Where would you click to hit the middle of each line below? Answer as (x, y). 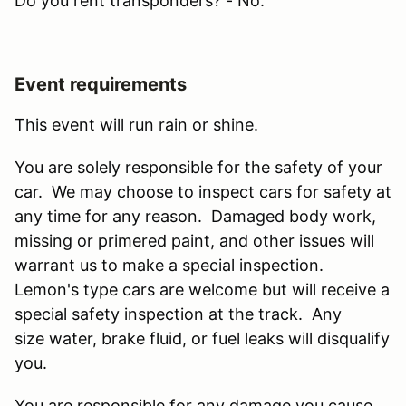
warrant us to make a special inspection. (171, 265)
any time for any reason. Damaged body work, (195, 216)
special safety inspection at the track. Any (178, 314)
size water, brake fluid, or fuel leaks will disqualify (202, 338)
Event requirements (101, 84)
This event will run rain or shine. (139, 124)
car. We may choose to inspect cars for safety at (203, 191)
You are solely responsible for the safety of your (198, 167)
